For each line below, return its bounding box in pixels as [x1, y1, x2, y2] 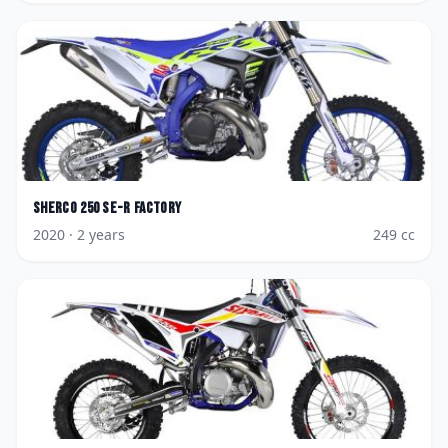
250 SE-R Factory [80, 199, 182, 218]
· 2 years [65, 225, 125, 244]
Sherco [33, 199, 77, 218]
